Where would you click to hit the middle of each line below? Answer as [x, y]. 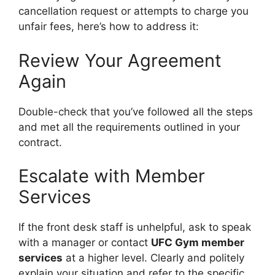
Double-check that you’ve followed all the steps [136, 111]
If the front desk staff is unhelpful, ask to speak [135, 227]
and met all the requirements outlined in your [129, 127]
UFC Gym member [198, 242]
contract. [40, 142]
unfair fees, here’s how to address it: [109, 26]
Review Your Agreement [120, 60]
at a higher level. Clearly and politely [153, 258]
